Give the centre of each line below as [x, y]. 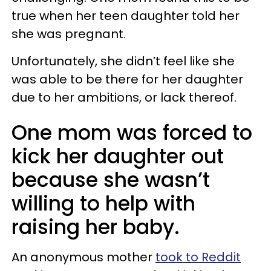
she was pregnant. [70, 34]
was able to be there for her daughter [127, 79]
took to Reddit [198, 257]
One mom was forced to [132, 133]
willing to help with [103, 204]
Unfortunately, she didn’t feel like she [123, 61]
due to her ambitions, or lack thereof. [124, 97]
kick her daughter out [118, 156]
